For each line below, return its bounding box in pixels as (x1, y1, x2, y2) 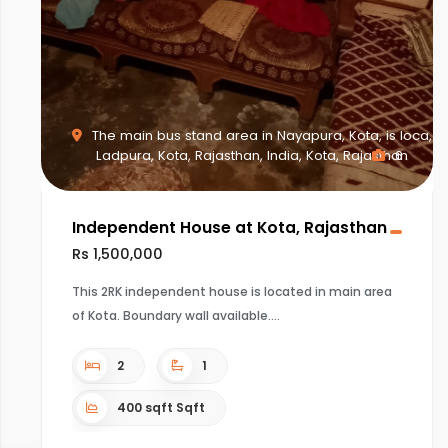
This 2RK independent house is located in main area (72, 283, 392, 300)
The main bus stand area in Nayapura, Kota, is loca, (87, 126, 432, 145)
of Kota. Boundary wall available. (72, 307, 271, 324)
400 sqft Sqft (117, 399, 205, 416)
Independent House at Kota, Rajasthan (72, 217, 387, 238)
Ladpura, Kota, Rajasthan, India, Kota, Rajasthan (95, 146, 408, 165)
